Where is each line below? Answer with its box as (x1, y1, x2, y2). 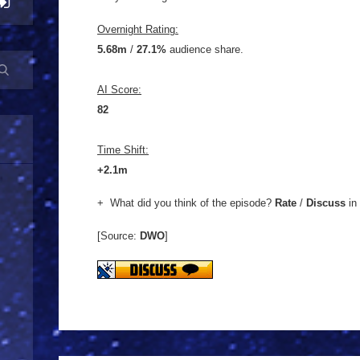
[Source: (97, 230, 140, 242)
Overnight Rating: (97, 23, 178, 35)
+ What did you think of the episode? (97, 197, 275, 209)
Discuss (303, 197, 346, 209)
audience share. (166, 43, 243, 55)
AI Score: (97, 84, 141, 96)
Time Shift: (97, 144, 149, 156)
